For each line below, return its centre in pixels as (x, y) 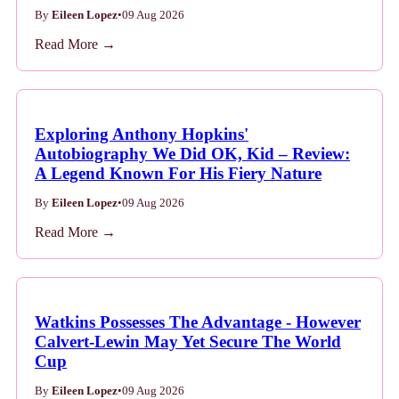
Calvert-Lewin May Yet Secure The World (188, 342)
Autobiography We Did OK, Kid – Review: (192, 154)
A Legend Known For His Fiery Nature (178, 174)
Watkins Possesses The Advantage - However (198, 322)
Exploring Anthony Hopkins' (142, 134)
